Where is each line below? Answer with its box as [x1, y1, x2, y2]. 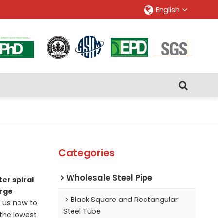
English [156, 5, 180, 15]
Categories [58, 145, 115, 160]
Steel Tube [63, 206, 101, 216]
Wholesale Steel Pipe [66, 171, 152, 183]
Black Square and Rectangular [70, 194, 178, 204]
